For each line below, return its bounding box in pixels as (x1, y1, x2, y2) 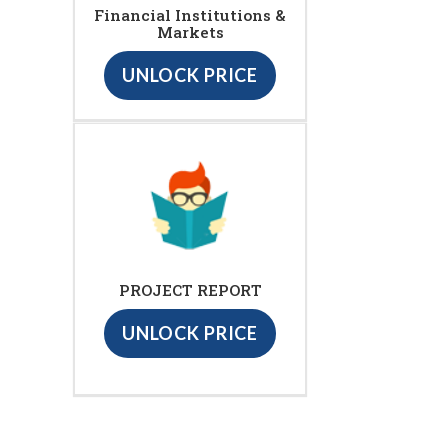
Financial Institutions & (94, 5, 286, 26)
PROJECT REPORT (118, 280, 262, 301)
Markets (156, 22, 224, 43)
